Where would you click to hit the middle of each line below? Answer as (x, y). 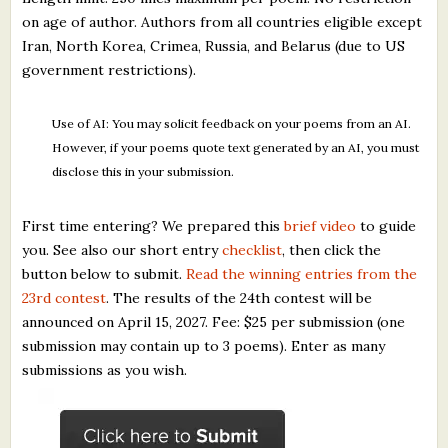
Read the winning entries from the (302, 274)
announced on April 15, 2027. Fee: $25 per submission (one (214, 322)
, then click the (332, 250)
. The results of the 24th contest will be (239, 298)
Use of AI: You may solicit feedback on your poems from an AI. (232, 124)
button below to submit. (104, 274)
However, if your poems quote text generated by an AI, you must (236, 148)
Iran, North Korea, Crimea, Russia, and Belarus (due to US (214, 46)
